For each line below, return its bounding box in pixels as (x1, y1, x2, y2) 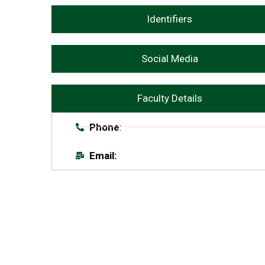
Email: (89, 149, 117, 161)
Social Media (141, 52, 198, 64)
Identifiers (147, 12, 192, 25)
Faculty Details (137, 92, 202, 104)
